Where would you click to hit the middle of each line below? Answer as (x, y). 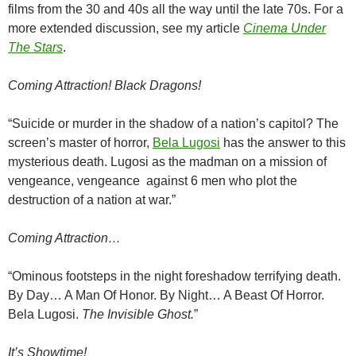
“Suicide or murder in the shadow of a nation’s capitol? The (173, 124)
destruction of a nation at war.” (92, 200)
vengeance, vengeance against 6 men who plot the (153, 181)
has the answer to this (283, 143)
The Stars (35, 48)
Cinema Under (284, 29)
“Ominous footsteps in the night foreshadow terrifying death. (174, 277)
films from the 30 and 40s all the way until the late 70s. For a (176, 10)
